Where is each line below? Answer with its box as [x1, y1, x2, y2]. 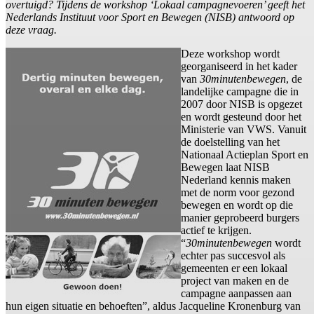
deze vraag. [6, 24, 57, 36]
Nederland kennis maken [181, 174, 291, 186]
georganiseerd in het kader [181, 60, 297, 73]
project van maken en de [181, 275, 289, 287]
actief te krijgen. [181, 224, 252, 237]
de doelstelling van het [181, 136, 280, 149]
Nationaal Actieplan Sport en [181, 149, 308, 161]
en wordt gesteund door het [181, 111, 301, 123]
